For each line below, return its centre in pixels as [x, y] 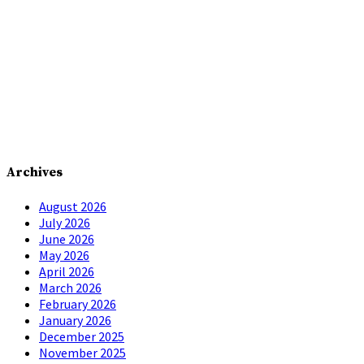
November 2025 [82, 352]
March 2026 [70, 287]
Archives [35, 173]
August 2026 [73, 206]
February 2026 [78, 303]
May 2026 [64, 255]
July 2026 [65, 222]
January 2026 [75, 320]
